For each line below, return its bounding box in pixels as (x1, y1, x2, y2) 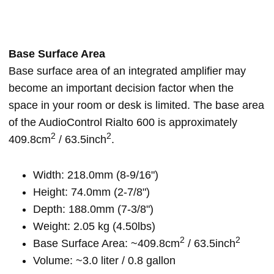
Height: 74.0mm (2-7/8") (33, 186, 150, 198)
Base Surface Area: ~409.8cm (33, 237, 180, 250)
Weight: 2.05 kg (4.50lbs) (33, 220, 155, 232)
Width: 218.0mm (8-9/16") (33, 169, 158, 181)
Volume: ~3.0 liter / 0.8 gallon (33, 254, 176, 267)
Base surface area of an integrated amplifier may (9, 65, 246, 77)
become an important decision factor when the (9, 82, 234, 94)
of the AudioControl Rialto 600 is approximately (9, 116, 237, 128)
